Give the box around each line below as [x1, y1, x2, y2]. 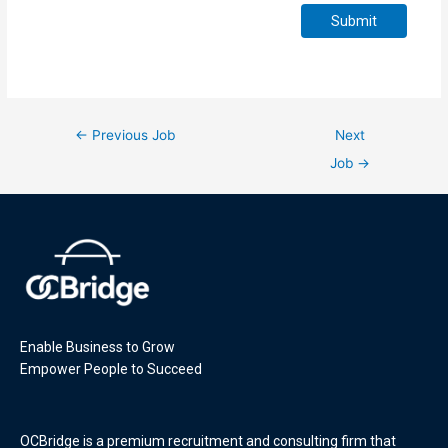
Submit [330, 12, 377, 29]
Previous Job [88, 126, 176, 143]
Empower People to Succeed [20, 361, 202, 378]
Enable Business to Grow [20, 339, 175, 356]
